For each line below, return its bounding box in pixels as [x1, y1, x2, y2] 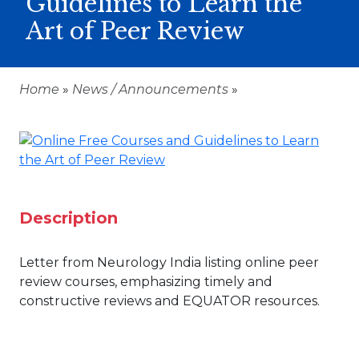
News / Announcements [72, 82, 232, 97]
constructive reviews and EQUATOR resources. [19, 293, 320, 309]
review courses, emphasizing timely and [19, 274, 272, 289]
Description [19, 208, 118, 228]
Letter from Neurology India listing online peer [19, 255, 319, 270]
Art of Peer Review [26, 17, 244, 46]
